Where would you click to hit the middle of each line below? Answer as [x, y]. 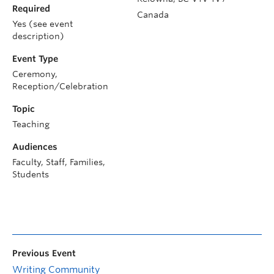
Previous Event [44, 253]
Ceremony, [35, 74]
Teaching [31, 124]
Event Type [35, 58]
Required [31, 8]
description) [38, 36]
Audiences [35, 146]
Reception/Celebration [60, 86]
